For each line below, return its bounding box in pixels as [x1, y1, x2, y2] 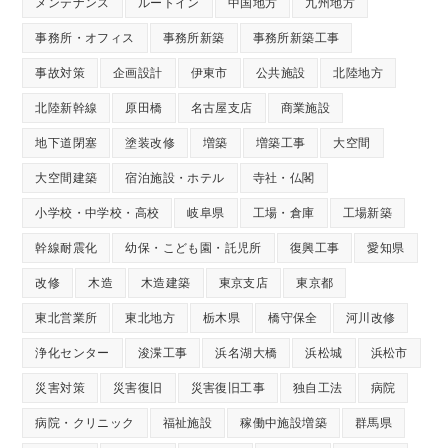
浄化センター [35, 344, 110, 361]
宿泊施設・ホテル [125, 169, 225, 186]
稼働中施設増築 [240, 414, 328, 431]
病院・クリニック [35, 414, 135, 431]
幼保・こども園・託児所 [125, 239, 262, 256]
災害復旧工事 [190, 379, 266, 396]
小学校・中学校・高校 [35, 204, 160, 221]
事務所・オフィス [35, 29, 135, 46]
